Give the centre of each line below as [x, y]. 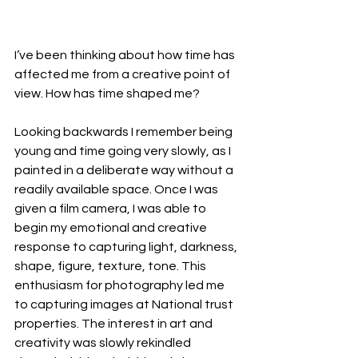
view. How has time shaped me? [107, 93]
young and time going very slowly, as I [124, 151]
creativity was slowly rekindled [104, 342]
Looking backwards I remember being [125, 131]
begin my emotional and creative [112, 227]
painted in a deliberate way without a [125, 170]
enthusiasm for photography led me [121, 285]
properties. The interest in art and [115, 323]
